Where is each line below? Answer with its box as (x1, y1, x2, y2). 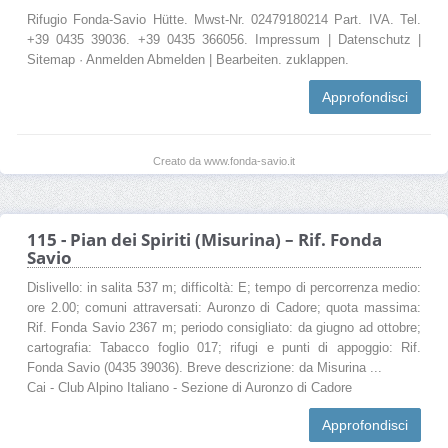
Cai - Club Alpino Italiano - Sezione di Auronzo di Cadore (27, 380, 352, 395)
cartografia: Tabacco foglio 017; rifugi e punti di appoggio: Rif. (27, 340, 421, 355)
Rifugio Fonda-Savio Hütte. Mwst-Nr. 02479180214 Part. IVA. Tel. (27, 12, 421, 27)
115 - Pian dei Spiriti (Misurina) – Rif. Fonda (27, 227, 382, 251)
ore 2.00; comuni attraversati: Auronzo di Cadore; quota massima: (27, 300, 421, 315)
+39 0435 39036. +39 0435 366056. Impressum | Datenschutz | (27, 32, 421, 47)
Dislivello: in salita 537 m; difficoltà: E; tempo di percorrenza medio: (27, 280, 421, 295)
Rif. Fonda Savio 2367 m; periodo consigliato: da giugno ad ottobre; (27, 320, 421, 335)
